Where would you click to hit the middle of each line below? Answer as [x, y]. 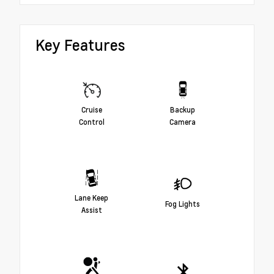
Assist [91, 209]
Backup [183, 109]
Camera [183, 121]
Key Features [80, 45]
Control [91, 121]
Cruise [91, 109]
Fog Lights [183, 203]
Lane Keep [91, 197]
